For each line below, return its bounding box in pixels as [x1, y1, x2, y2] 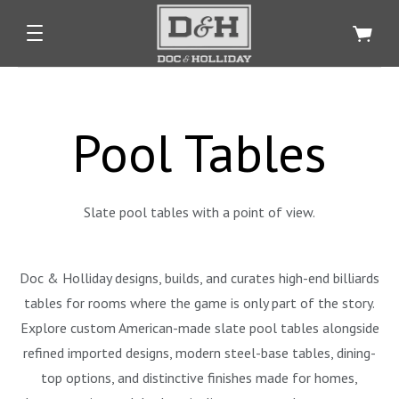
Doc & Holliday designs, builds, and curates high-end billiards [20, 269, 379, 287]
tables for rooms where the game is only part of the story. [24, 294, 375, 312]
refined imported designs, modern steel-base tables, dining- [23, 344, 376, 362]
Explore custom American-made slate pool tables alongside [20, 319, 379, 337]
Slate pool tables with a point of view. [84, 203, 315, 221]
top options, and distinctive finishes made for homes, [41, 369, 358, 387]
